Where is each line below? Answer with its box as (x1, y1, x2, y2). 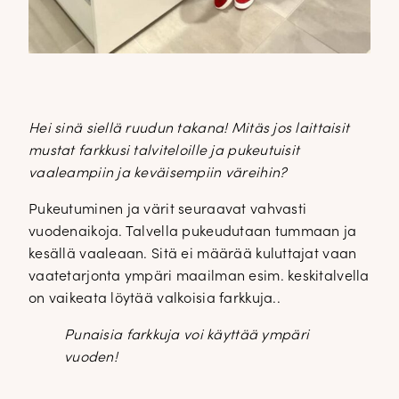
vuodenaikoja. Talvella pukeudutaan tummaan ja (28, 224, 357, 240)
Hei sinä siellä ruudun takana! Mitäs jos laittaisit (28, 121, 350, 136)
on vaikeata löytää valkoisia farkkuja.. (28, 291, 281, 306)
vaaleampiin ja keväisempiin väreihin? (28, 166, 291, 181)
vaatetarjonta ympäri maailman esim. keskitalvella (28, 269, 370, 284)
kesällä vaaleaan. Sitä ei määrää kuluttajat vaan (28, 247, 357, 262)
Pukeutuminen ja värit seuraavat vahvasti (28, 202, 307, 217)
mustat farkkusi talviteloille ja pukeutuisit (28, 143, 300, 159)
